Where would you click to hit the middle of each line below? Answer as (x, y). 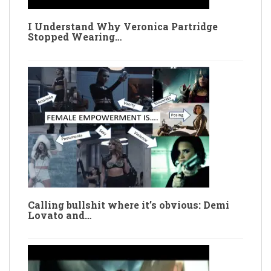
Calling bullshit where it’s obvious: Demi (129, 204)
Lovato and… (60, 215)
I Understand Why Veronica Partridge (123, 26)
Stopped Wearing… (75, 36)
